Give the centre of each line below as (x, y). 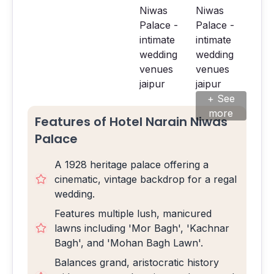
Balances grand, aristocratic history (137, 262)
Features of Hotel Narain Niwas (131, 122)
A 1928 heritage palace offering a (131, 165)
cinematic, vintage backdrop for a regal (146, 179)
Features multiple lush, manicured (133, 213)
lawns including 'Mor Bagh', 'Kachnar (142, 228)
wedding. (75, 194)
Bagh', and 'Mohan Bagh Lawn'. (129, 243)
